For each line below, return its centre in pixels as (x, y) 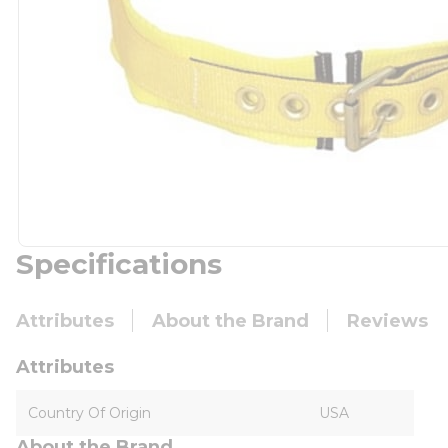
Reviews (387, 321)
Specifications (119, 264)
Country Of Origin (89, 413)
